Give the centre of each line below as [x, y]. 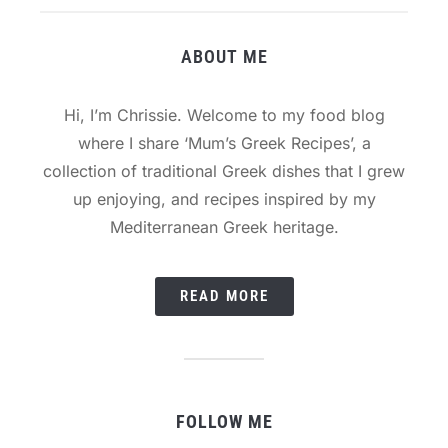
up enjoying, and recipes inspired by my [224, 198]
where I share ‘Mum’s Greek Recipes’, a [224, 142]
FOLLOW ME [224, 421]
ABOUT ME [224, 56]
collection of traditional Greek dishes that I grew [224, 170]
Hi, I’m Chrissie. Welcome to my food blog [224, 114]
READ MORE [224, 295]
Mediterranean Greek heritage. [224, 226]
